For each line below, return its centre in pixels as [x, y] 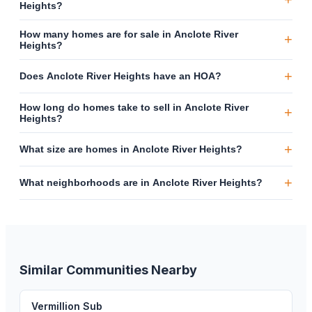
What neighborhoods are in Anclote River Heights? [141, 183]
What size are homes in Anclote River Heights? [131, 149]
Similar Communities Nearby [108, 270]
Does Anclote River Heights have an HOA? [120, 76]
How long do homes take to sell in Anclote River [134, 107]
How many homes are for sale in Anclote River [129, 34]
